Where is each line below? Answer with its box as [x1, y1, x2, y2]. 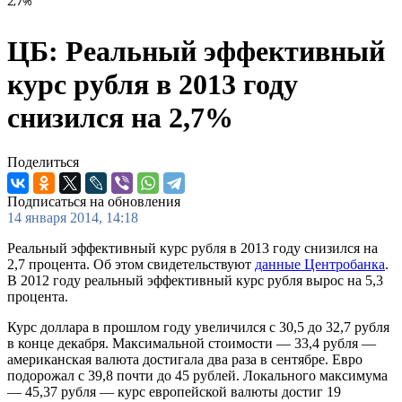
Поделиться [7, 153, 79, 170]
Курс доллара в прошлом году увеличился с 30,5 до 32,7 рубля [7, 319, 389, 335]
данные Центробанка [255, 256, 385, 272]
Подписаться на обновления [7, 193, 180, 209]
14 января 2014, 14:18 [7, 209, 138, 225]
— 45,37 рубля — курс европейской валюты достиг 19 [7, 383, 341, 399]
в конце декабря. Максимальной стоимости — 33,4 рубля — [7, 335, 376, 351]
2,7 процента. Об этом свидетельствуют [7, 256, 255, 272]
